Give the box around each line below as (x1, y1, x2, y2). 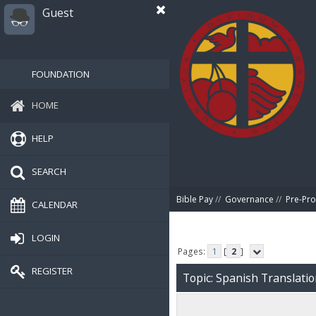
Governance (225, 193, 274, 205)
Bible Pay (176, 193, 213, 205)
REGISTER (32, 264, 73, 277)
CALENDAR (32, 197, 78, 211)
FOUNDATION (32, 68, 90, 80)
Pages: (178, 245, 208, 257)
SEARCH (32, 164, 66, 178)
